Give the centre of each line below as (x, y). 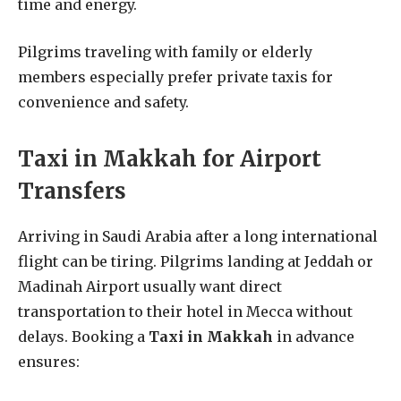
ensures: (49, 361)
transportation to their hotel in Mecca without (185, 311)
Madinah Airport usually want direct (150, 286)
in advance (314, 336)
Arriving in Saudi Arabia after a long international (198, 236)
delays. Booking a (83, 336)
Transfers (72, 191)
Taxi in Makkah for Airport (170, 158)
